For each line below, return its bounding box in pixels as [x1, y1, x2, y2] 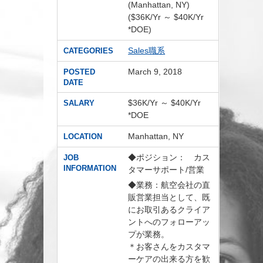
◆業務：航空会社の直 [128, 180, 211, 190]
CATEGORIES [63, 46, 114, 55]
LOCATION [63, 132, 103, 141]
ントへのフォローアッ [128, 217, 211, 227]
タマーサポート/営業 [128, 165, 205, 174]
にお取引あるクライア [128, 205, 211, 214]
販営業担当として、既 [128, 193, 211, 202]
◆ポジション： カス [128, 153, 211, 162]
